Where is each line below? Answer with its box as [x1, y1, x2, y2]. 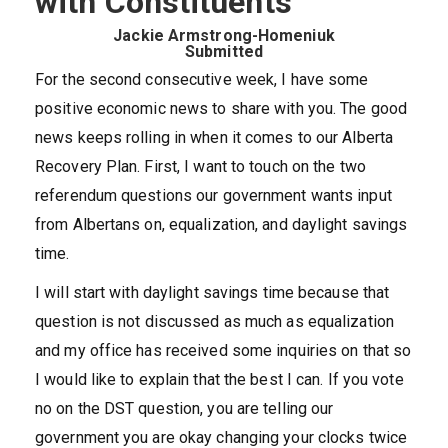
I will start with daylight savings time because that [35, 283, 390, 302]
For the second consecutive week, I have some [35, 70, 369, 89]
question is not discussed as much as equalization [35, 312, 394, 331]
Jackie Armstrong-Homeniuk [113, 26, 335, 45]
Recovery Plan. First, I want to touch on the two [35, 157, 366, 176]
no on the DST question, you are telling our [35, 399, 334, 418]
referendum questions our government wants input [35, 186, 392, 205]
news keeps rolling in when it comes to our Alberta [35, 128, 394, 147]
